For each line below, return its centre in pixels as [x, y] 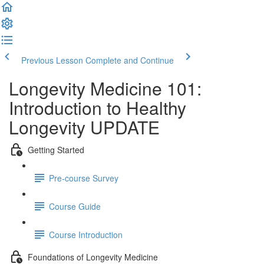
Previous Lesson [52, 60]
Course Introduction [86, 234]
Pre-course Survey [84, 178]
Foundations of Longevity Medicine [93, 257]
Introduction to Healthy [98, 108]
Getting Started [56, 149]
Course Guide [75, 206]
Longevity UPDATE [84, 127]
